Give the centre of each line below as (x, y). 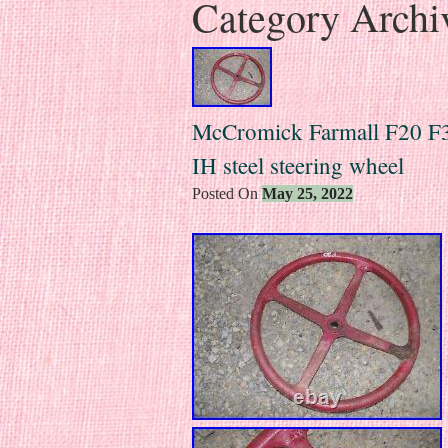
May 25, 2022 (307, 193)
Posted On (227, 193)
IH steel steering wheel (298, 164)
